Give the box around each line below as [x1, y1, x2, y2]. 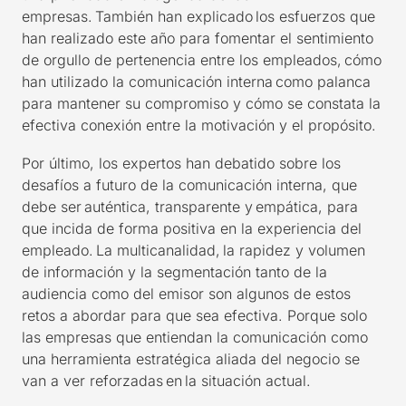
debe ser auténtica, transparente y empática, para [22, 197, 358, 216]
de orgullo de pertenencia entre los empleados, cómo [22, 50, 382, 69]
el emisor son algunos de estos [142, 284, 351, 303]
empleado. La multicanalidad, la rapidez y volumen [22, 240, 365, 259]
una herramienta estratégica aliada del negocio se [22, 349, 360, 368]
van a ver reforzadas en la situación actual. [22, 371, 314, 390]
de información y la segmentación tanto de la [22, 262, 327, 281]
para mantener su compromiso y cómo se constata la [22, 93, 381, 112]
